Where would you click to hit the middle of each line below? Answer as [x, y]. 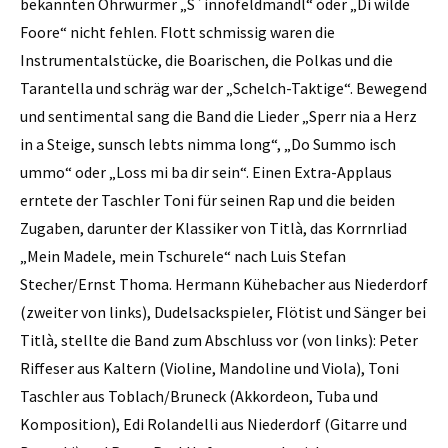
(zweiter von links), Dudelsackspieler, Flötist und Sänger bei [223, 311]
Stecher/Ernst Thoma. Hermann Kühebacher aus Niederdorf [224, 283]
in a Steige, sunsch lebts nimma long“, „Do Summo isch [208, 143]
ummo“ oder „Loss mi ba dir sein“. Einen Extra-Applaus [206, 171]
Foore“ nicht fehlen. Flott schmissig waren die [177, 31]
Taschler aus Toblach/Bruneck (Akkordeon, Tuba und [199, 395]
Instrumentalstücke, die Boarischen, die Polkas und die [206, 59]
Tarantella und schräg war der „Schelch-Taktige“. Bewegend [223, 87]
